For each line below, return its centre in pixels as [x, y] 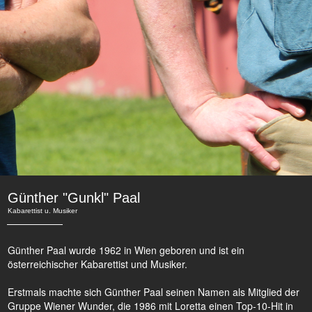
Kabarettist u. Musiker [42, 211]
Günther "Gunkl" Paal [74, 198]
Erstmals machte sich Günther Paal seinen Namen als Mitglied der [154, 292]
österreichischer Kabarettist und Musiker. [97, 264]
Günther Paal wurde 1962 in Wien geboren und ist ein [126, 250]
